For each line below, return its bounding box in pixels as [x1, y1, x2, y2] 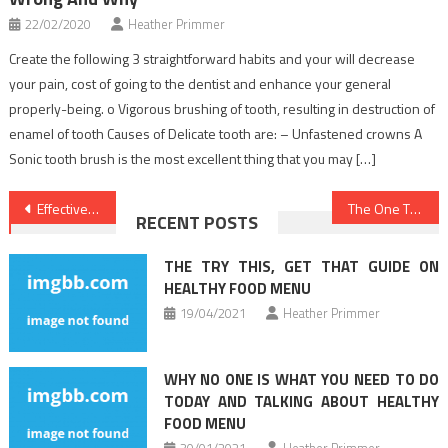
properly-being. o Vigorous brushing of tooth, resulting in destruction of [9, 97, 436, 119]
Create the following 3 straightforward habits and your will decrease [9, 47, 416, 69]
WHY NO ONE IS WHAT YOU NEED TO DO [163, 367, 440, 391]
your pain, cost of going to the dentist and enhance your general [9, 72, 392, 94]
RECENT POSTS [136, 208, 259, 236]
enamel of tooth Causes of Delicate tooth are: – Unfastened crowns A [9, 122, 423, 144]
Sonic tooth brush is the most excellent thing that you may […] [9, 147, 377, 169]
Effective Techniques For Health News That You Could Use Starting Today [36, 197, 88, 219]
